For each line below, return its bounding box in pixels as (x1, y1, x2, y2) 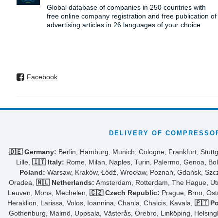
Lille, (16, 158, 32, 166)
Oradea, (9, 178, 36, 186)
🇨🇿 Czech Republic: (90, 188, 160, 197)
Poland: (19, 168, 45, 176)
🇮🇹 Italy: (32, 158, 64, 166)
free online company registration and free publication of (46, 12, 217, 20)
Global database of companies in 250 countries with (46, 3, 206, 11)
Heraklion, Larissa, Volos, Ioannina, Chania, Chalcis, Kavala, (7, 199, 195, 207)
